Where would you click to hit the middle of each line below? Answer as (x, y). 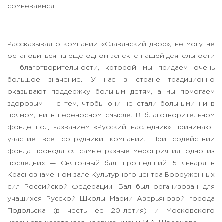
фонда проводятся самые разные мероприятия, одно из (111, 151)
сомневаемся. (31, 7)
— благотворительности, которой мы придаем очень (111, 68)
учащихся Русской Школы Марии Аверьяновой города (111, 199)
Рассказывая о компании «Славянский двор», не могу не (111, 44)
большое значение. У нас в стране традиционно (111, 80)
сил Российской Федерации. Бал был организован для (111, 187)
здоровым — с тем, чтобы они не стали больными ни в (111, 104)
